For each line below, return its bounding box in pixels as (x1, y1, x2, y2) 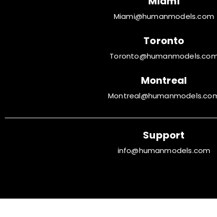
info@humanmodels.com (117, 145, 211, 155)
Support (143, 128, 185, 142)
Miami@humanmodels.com (113, 11, 215, 21)
